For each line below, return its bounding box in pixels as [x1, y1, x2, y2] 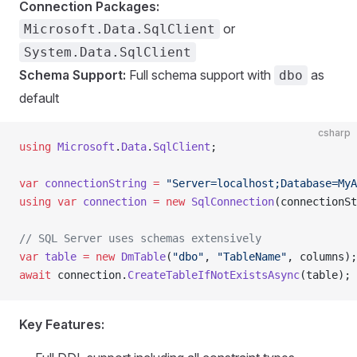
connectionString [38, 177, 147, 190]
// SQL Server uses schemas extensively [19, 232, 261, 245]
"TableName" [217, 250, 287, 263]
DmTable [115, 250, 166, 263]
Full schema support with [126, 67, 274, 83]
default [19, 90, 59, 106]
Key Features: [19, 316, 104, 332]
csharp [318, 127, 351, 139]
